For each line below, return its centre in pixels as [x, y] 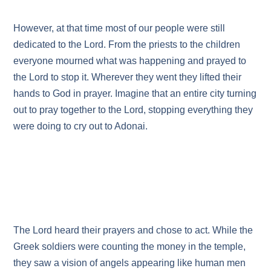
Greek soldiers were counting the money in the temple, [130, 246]
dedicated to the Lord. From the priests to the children [127, 45]
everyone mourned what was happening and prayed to [130, 61]
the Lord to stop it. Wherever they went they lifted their [128, 77]
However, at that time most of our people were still [119, 28]
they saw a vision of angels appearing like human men [130, 263]
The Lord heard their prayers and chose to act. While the [133, 230]
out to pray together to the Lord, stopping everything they [133, 110]
